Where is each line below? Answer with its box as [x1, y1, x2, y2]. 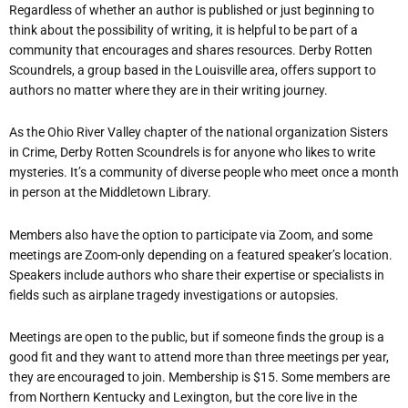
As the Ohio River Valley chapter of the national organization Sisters [9, 125, 388, 140]
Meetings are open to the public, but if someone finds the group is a [9, 330, 384, 345]
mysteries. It [9, 165, 78, 180]
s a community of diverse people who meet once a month [80, 165, 399, 180]
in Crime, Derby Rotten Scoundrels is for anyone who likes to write [9, 145, 375, 160]
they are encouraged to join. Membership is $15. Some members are [9, 370, 390, 385]
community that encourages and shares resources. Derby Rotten [9, 42, 372, 57]
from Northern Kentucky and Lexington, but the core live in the [9, 390, 357, 405]
